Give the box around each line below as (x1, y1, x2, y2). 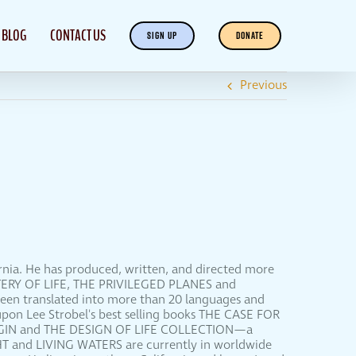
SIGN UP (146, 29, 177, 42)
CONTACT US (49, 25, 106, 46)
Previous (240, 77, 287, 94)
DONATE (235, 29, 264, 42)
